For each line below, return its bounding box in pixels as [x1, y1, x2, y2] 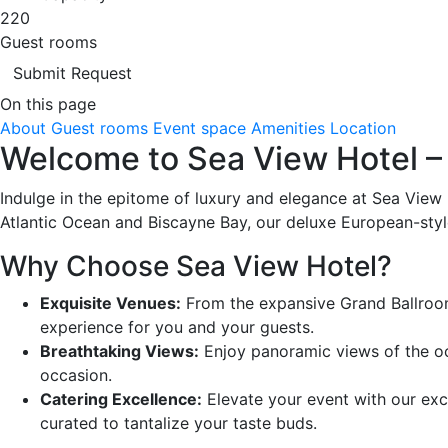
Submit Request [13, 62, 132, 83]
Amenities [251, 117, 325, 138]
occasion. [40, 364, 112, 385]
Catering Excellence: [40, 388, 202, 409]
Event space [153, 117, 246, 138]
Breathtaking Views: [40, 340, 199, 361]
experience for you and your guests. [40, 316, 314, 337]
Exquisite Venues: [40, 292, 181, 313]
